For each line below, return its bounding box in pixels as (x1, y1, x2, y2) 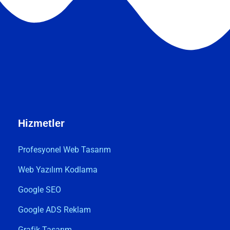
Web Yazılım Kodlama (18, 165, 98, 175)
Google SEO (18, 185, 61, 195)
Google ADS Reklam (18, 205, 91, 215)
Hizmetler (18, 118, 65, 129)
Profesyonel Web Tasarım (18, 145, 111, 155)
